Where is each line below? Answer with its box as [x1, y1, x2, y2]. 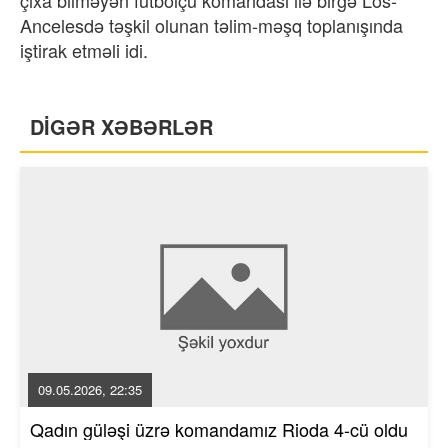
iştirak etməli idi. [20, 36, 153, 63]
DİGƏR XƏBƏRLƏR [30, 111, 213, 141]
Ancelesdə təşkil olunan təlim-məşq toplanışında [20, 11, 403, 38]
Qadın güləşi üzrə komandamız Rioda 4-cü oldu [30, 415, 408, 442]
